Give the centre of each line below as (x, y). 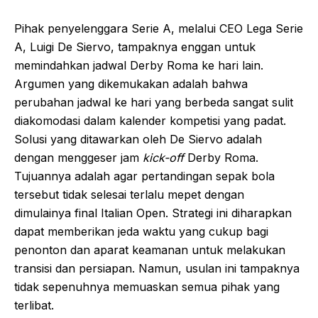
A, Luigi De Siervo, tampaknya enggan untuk (135, 46)
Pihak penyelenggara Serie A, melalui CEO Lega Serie (159, 28)
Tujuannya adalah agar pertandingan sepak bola (144, 176)
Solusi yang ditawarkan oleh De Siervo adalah (138, 139)
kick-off (163, 157)
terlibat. (34, 305)
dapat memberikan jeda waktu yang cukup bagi (141, 231)
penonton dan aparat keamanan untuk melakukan (150, 250)
